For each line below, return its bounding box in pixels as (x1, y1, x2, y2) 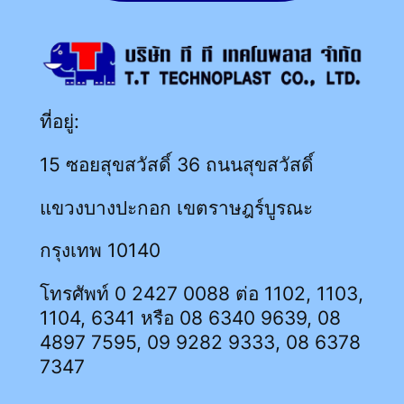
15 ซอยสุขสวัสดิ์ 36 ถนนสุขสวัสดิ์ (39, 152, 314, 176)
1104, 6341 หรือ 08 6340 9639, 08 (39, 307, 341, 330)
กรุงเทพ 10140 (39, 239, 161, 262)
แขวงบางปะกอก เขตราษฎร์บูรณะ (39, 196, 313, 219)
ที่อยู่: (39, 109, 79, 133)
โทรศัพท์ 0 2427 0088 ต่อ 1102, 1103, (39, 282, 363, 306)
